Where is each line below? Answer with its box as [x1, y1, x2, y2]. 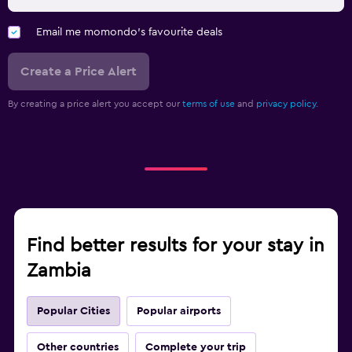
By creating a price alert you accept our [8, 99, 182, 109]
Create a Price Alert [20, 65, 137, 79]
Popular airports [137, 306, 221, 317]
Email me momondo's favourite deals [36, 27, 222, 38]
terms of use [182, 99, 235, 109]
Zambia [27, 262, 91, 281]
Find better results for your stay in [27, 236, 324, 256]
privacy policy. [256, 99, 318, 109]
